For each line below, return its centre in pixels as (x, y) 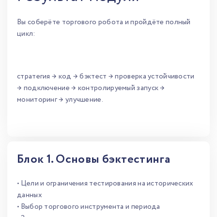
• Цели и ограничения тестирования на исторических (105, 184)
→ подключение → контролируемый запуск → (91, 88)
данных (30, 195)
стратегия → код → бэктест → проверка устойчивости (106, 77)
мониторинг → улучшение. (60, 100)
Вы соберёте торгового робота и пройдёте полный (104, 22)
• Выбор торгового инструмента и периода (89, 207)
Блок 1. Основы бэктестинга (93, 160)
